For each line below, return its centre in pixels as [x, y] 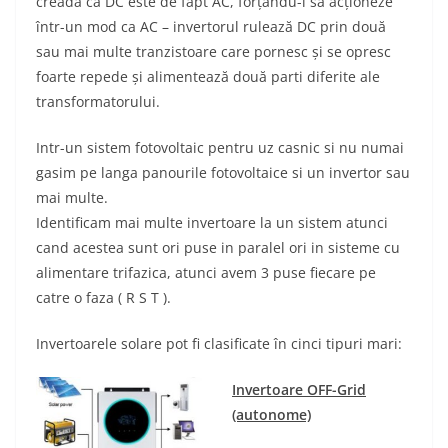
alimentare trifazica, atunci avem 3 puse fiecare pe [206, 273]
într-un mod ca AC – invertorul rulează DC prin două [211, 27]
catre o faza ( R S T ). [103, 298]
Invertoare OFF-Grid [299, 390]
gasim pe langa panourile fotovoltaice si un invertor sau [223, 173]
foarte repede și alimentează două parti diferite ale [208, 77]
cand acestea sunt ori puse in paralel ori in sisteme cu [218, 248]
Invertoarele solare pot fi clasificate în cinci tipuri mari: [219, 344]
